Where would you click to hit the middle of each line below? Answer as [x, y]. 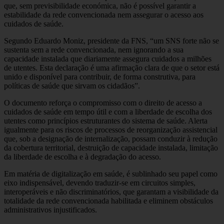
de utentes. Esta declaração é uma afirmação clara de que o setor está [112, 67]
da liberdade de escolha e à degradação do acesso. [82, 156]
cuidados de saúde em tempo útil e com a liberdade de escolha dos [108, 111]
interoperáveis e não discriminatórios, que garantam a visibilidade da [111, 191]
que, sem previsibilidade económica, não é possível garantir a [100, 5]
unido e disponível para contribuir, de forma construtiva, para [100, 76]
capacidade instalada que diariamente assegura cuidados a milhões [108, 58]
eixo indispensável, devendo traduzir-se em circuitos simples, [100, 182]
